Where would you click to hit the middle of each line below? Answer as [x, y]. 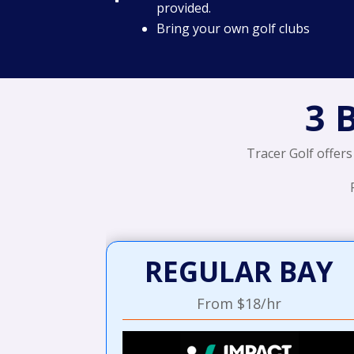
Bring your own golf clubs [233, 29]
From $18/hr [239, 303]
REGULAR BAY [239, 271]
